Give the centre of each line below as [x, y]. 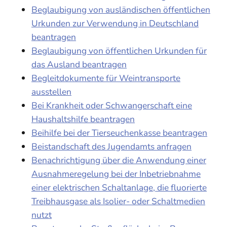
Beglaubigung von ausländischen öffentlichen [121, 10]
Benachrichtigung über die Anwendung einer [119, 160]
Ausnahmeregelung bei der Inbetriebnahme [116, 174]
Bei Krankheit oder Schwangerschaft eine [112, 106]
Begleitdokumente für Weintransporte [106, 78]
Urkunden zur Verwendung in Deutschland [115, 24]
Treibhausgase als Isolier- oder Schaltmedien [118, 201]
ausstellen [51, 92]
